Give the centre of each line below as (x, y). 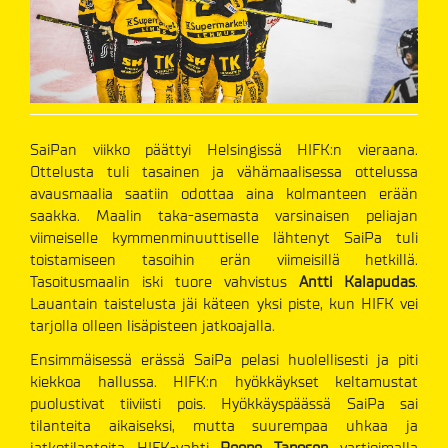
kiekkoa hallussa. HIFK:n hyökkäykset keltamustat (224, 382)
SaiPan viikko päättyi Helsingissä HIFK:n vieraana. (224, 150)
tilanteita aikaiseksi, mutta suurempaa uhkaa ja (224, 426)
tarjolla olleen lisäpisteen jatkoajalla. (152, 326)
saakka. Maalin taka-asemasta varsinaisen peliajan (224, 216)
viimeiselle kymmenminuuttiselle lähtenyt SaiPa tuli (224, 238)
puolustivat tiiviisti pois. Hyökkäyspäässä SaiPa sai (224, 404)
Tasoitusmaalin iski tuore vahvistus (164, 282)
